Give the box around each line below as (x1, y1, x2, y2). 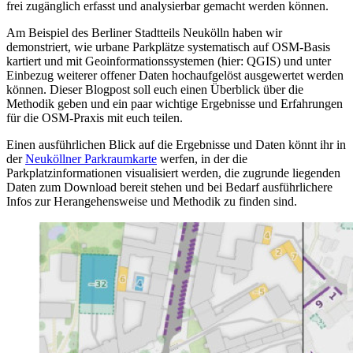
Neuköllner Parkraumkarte (25, 152, 157, 166)
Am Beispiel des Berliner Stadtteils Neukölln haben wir (6, 26, 282, 40)
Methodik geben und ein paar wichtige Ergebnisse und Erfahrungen (6, 97, 343, 111)
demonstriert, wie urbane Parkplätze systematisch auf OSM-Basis (6, 40, 330, 54)
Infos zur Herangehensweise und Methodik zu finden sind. (6, 195, 297, 209)
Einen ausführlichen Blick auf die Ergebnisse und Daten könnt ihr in (6, 138, 346, 152)
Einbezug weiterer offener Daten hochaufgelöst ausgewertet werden (6, 69, 344, 83)
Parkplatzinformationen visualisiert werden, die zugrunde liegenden (6, 166, 340, 180)
